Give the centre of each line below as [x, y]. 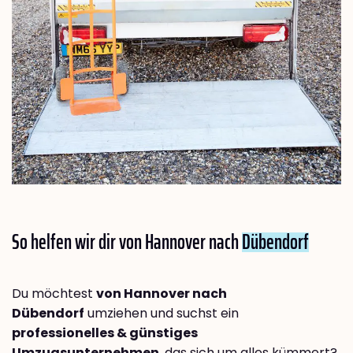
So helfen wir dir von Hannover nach [127, 241]
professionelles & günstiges [105, 333]
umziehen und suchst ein [162, 313]
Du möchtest [54, 293]
